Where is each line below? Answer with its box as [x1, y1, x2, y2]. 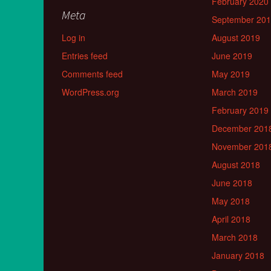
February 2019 [212, 104, 269, 117]
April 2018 [212, 213, 250, 226]
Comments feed [62, 68, 123, 80]
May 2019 [212, 68, 250, 80]
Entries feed [62, 50, 108, 62]
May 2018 [212, 195, 250, 207]
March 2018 [212, 231, 258, 244]
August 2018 [212, 158, 260, 171]
